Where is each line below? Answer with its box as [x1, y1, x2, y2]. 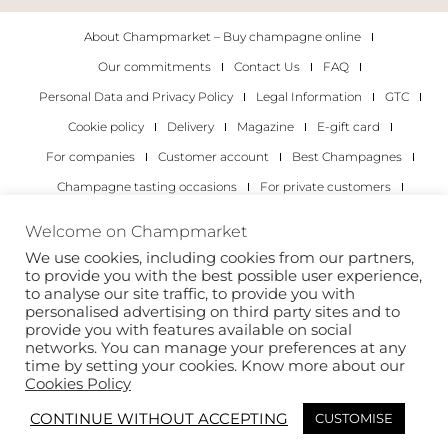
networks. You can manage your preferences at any [25, 339, 406, 357]
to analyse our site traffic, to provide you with [25, 285, 355, 303]
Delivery [166, 118, 214, 134]
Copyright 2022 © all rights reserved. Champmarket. [42, 250, 372, 267]
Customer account [157, 148, 269, 164]
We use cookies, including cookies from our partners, [25, 249, 414, 267]
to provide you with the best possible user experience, [25, 267, 422, 285]
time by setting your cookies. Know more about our [25, 357, 405, 375]
